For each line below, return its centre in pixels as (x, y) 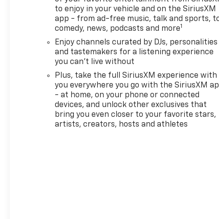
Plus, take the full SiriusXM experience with (136, 76)
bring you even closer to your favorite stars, (136, 115)
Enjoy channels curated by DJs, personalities (136, 43)
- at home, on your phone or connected (127, 96)
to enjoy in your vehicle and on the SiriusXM (136, 10)
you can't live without (95, 62)
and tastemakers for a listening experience (134, 53)
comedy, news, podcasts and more (118, 29)
